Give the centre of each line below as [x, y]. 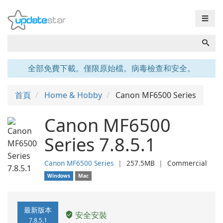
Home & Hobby [73, 95]
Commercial [187, 163]
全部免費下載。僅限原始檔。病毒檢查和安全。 [111, 68]
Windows [59, 176]
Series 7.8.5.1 [100, 145]
